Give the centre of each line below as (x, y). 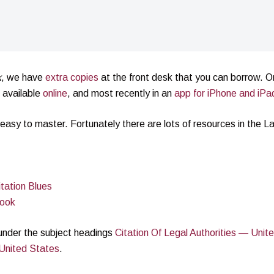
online (55, 93)
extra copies (72, 77)
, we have (23, 77)
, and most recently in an (121, 93)
